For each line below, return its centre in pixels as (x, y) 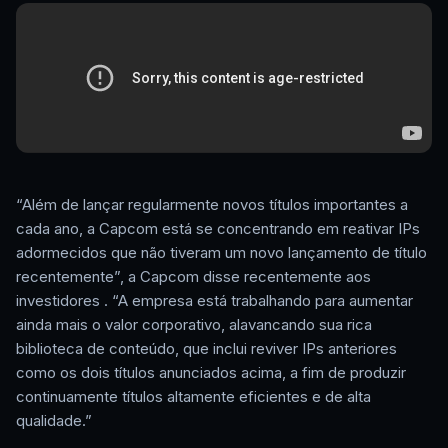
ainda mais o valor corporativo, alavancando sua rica (194, 325)
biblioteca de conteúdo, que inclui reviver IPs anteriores (206, 349)
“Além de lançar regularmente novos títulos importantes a (212, 205)
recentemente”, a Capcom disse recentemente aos (193, 277)
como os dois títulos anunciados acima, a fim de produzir (211, 373)
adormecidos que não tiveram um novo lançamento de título (221, 253)
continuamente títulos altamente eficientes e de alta (193, 397)
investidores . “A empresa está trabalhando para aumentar (214, 301)
